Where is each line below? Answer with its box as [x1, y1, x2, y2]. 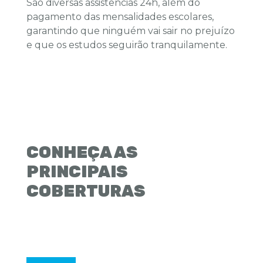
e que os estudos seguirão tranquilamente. [26, 39, 227, 51]
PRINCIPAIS [26, 162, 127, 182]
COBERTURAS [26, 181, 145, 201]
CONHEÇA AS [26, 143, 137, 163]
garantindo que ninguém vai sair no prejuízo [26, 25, 235, 37]
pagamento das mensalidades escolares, [26, 11, 214, 23]
